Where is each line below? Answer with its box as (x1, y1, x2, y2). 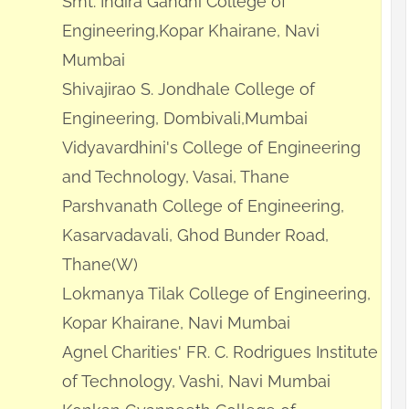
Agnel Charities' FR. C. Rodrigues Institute (62, 342, 378, 362)
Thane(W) (62, 255, 138, 275)
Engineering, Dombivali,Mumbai (62, 109, 308, 129)
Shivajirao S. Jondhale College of (62, 79, 315, 100)
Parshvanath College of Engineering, (62, 196, 344, 216)
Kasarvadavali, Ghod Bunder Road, (62, 225, 329, 246)
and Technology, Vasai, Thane (62, 167, 289, 187)
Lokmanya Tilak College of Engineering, (62, 284, 371, 304)
